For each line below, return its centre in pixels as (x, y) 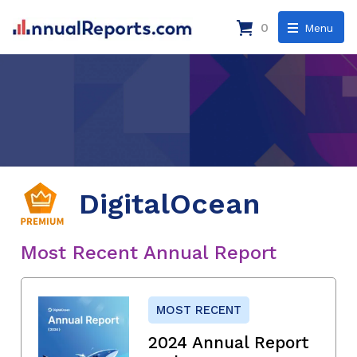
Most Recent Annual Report (149, 252)
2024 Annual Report (229, 342)
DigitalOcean (169, 204)
